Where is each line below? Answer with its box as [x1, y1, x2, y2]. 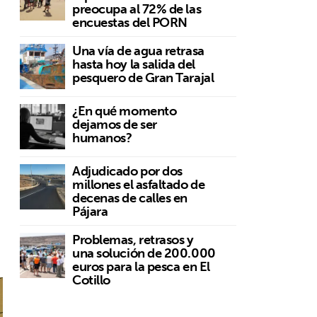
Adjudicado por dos [72, 160, 183, 183]
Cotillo [72, 269, 110, 292]
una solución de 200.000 [72, 242, 216, 265]
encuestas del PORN [72, 11, 188, 34]
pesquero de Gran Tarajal [72, 67, 214, 89]
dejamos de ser [72, 113, 157, 136]
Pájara [72, 200, 108, 223]
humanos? [72, 127, 132, 149]
